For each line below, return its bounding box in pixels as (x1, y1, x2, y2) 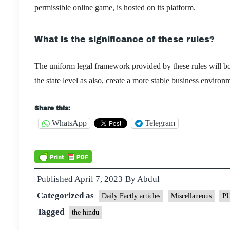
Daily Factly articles (102, 191, 160, 200)
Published (37, 174, 74, 184)
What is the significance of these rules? (34, 34, 215, 44)
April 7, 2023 (74, 174, 123, 184)
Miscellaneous (171, 191, 212, 200)
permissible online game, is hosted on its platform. (34, 3, 196, 12)
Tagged (37, 206, 66, 217)
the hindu (72, 208, 99, 216)
